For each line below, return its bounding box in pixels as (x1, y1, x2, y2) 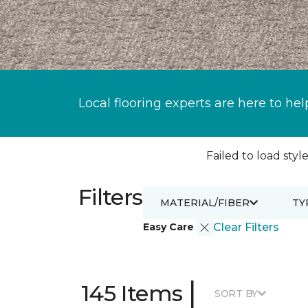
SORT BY (214, 287, 258, 300)
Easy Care (142, 220, 197, 233)
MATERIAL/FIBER (159, 196, 250, 209)
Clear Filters (212, 221, 279, 234)
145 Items (81, 280, 183, 307)
